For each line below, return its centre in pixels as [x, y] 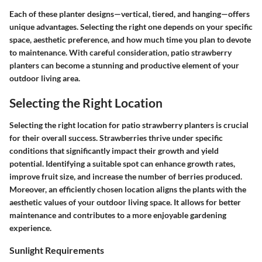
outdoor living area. [45, 78]
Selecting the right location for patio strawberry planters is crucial [129, 125]
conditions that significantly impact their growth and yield [114, 150]
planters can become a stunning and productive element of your [124, 65]
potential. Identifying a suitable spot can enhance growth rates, [122, 163]
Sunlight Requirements [57, 250]
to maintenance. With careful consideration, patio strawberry [120, 53]
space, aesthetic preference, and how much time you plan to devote [130, 40]
